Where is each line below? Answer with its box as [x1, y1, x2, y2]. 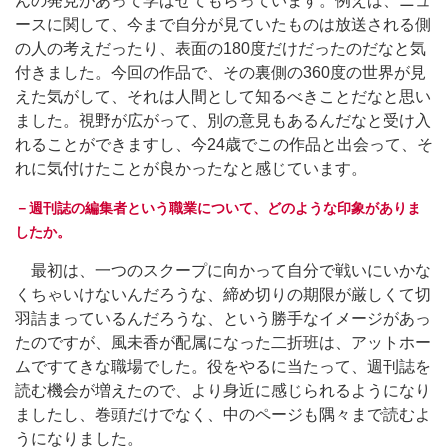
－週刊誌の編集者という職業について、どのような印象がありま [15, 199, 421, 216]
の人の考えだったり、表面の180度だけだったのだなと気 [15, 39, 426, 57]
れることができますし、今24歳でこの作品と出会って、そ [15, 135, 433, 153]
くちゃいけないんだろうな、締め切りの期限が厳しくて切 [15, 285, 431, 303]
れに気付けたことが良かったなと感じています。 [15, 159, 367, 177]
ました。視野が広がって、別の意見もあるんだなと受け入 [15, 111, 431, 129]
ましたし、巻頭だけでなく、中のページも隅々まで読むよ [15, 405, 431, 423]
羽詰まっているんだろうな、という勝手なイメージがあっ [15, 309, 431, 327]
